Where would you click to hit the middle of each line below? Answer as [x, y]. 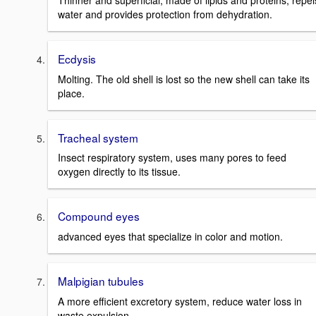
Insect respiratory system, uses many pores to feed [172, 158]
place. [71, 93]
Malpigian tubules [101, 281]
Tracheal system [98, 137]
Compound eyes [99, 216]
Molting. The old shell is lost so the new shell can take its [184, 79]
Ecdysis [77, 59]
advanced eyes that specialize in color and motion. [170, 237]
